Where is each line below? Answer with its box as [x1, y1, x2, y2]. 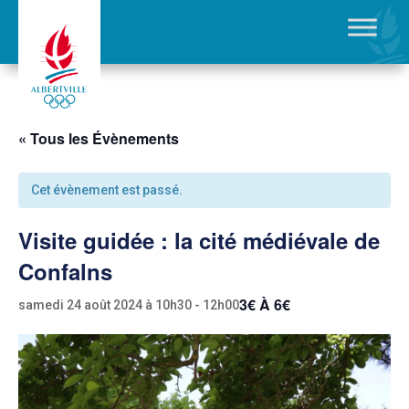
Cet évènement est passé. [31, 183, 183, 197]
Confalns [18, 256, 112, 287]
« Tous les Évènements [18, 128, 179, 149]
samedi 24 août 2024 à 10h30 [18, 297, 192, 312]
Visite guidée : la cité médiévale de [18, 225, 380, 256]
